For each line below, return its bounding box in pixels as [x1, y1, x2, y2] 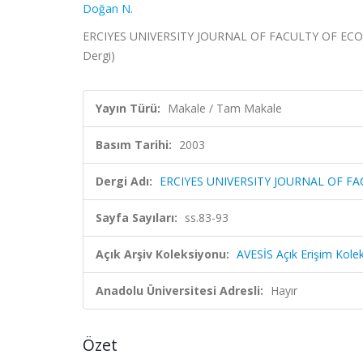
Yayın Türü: [96, 100, 160, 116]
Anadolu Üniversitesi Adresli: [96, 283, 263, 298]
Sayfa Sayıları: [96, 210, 177, 225]
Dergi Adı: [96, 173, 152, 189]
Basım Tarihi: [96, 137, 172, 152]
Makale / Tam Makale [168, 100, 282, 116]
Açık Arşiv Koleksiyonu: [96, 246, 229, 262]
